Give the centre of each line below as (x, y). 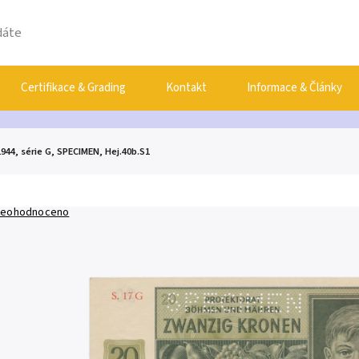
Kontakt (186, 88)
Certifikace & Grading (73, 88)
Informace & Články (294, 88)
